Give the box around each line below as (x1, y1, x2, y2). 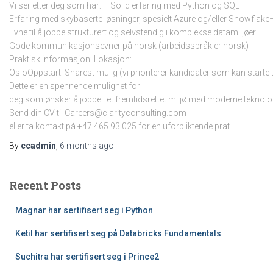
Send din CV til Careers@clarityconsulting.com (9, 108, 186, 118)
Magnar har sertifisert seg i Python (15, 205, 153, 215)
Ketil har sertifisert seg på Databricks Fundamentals (15, 229, 221, 238)
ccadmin (21, 141, 56, 151)
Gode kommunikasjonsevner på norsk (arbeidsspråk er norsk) (9, 41, 249, 51)
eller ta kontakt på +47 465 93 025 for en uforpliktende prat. (9, 121, 232, 131)
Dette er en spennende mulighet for (9, 81, 140, 91)
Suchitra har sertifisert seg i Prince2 (15, 252, 159, 261)
